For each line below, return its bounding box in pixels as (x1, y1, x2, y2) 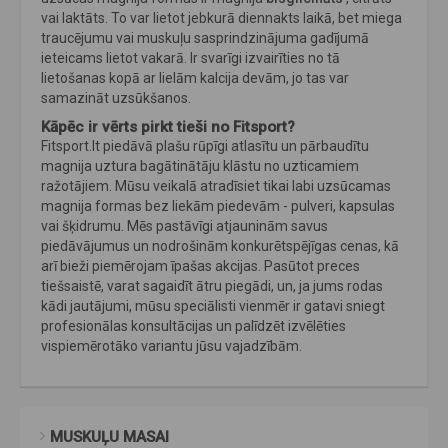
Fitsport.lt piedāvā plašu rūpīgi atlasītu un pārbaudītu (41, 138, 369, 155)
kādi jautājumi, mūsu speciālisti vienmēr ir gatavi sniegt (41, 298, 385, 315)
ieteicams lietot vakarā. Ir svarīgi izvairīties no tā (41, 50, 340, 67)
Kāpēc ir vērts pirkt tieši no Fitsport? (41, 118, 295, 137)
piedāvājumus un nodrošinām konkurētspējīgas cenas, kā (41, 238, 399, 255)
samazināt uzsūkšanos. (41, 90, 191, 107)
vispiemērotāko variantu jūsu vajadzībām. (41, 338, 302, 355)
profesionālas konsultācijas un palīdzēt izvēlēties (41, 318, 346, 335)
